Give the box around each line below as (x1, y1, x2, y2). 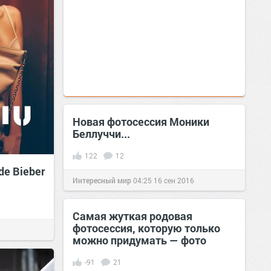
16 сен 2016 (154, 175, 194, 185)
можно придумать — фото (73, 233, 206, 247)
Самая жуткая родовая (73, 209, 192, 223)
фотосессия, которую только (73, 221, 220, 235)
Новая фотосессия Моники (73, 114, 209, 129)
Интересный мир (73, 175, 131, 185)
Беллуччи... (73, 126, 130, 141)
